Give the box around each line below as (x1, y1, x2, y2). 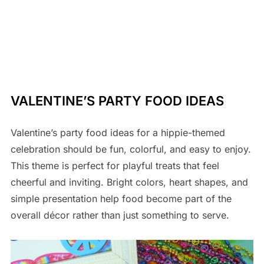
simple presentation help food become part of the (10, 193, 232, 205)
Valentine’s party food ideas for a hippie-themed (10, 127, 225, 139)
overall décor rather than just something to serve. (10, 209, 229, 222)
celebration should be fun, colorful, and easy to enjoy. (10, 143, 251, 156)
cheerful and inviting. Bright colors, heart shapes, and (10, 176, 248, 189)
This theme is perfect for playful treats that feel (10, 160, 219, 172)
